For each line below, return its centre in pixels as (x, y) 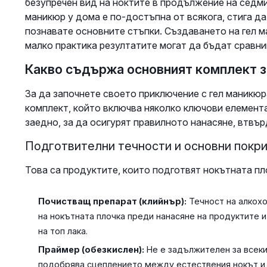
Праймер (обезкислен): (91, 250)
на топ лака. (63, 231)
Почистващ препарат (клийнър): (112, 201)
